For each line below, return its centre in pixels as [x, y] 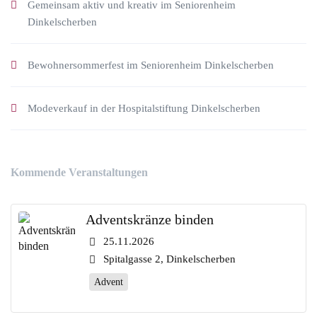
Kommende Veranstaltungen [79, 172]
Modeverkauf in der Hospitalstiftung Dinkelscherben [144, 108]
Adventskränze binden [150, 219]
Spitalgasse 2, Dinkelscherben [169, 259]
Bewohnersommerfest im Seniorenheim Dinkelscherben [151, 65]
